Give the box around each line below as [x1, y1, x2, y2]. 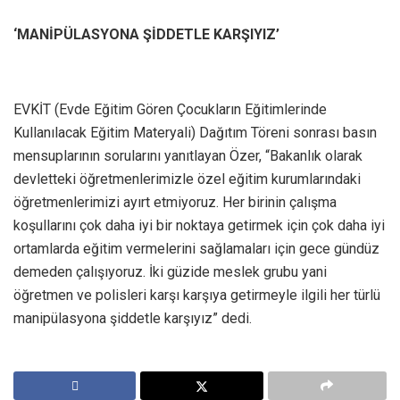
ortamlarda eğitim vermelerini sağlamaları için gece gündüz [13, 239, 379, 257]
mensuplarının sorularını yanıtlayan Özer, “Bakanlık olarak [13, 146, 362, 164]
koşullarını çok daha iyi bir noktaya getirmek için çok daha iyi [13, 216, 385, 234]
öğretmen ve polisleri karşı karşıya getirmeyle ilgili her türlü [13, 286, 380, 304]
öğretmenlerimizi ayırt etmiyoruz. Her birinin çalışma [13, 193, 337, 211]
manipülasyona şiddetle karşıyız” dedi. [13, 309, 252, 327]
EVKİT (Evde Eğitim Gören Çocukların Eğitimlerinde [13, 100, 327, 118]
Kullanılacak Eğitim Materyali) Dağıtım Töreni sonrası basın [13, 123, 377, 141]
